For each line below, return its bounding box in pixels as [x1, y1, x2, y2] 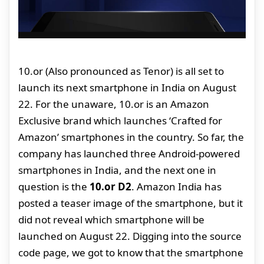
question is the [18, 179, 90, 193]
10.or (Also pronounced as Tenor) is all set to [18, 64, 224, 78]
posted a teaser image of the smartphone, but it [18, 196, 243, 210]
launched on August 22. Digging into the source [18, 229, 242, 243]
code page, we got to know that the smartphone [18, 245, 243, 259]
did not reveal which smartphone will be [18, 212, 204, 226]
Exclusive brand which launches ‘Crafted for [18, 113, 222, 127]
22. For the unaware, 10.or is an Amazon [18, 97, 209, 111]
